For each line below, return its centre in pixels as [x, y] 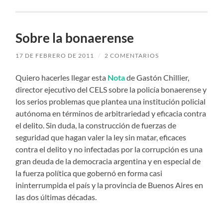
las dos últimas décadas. [56, 197]
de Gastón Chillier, [157, 78]
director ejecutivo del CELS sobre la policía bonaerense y [111, 90]
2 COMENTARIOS [132, 56]
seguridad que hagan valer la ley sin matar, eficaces [101, 137]
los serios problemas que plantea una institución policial [111, 102]
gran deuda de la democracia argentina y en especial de [108, 161]
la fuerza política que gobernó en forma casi [89, 173]
